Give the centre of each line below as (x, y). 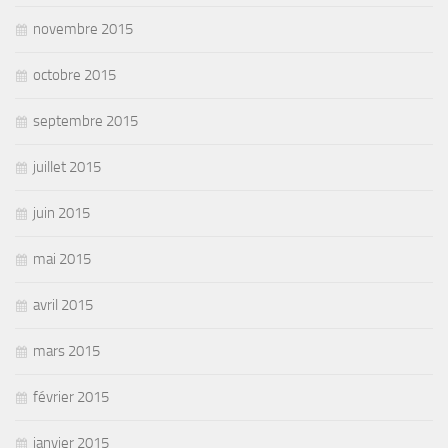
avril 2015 (63, 304)
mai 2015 (62, 258)
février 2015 (71, 396)
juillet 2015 (67, 166)
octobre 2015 (74, 74)
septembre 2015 (85, 120)
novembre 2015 (83, 28)
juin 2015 (61, 212)
